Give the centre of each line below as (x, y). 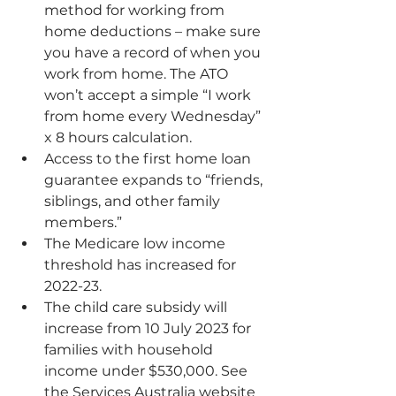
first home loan (199, 159)
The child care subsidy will (137, 307)
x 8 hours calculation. (118, 137)
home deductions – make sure (154, 31)
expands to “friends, (192, 180)
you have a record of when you (154, 53)
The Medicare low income (137, 244)
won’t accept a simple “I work (149, 95)
